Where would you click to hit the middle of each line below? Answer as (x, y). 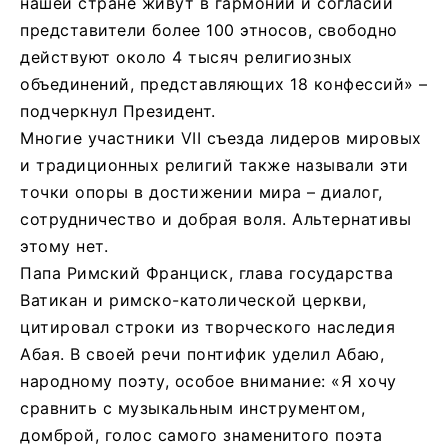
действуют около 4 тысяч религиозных (186, 56)
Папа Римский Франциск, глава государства (206, 272)
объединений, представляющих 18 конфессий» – (224, 83)
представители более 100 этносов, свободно (209, 29)
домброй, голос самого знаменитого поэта (201, 434)
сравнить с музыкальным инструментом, (192, 407)
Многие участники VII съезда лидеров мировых (221, 137)
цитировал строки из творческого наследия (207, 326)
